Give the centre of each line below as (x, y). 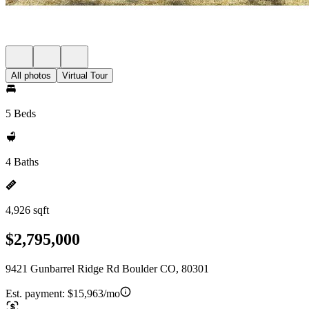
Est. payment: (37, 293)
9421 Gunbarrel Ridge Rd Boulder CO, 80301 (107, 268)
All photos (31, 76)
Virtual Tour (85, 76)
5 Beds (21, 113)
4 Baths (22, 162)
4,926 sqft (27, 210)
